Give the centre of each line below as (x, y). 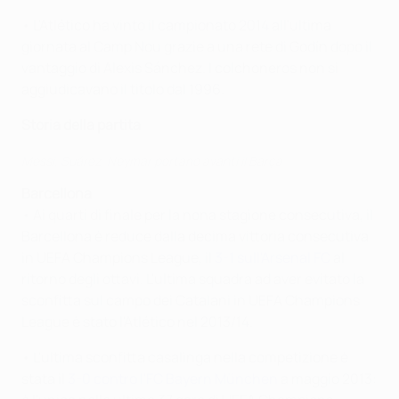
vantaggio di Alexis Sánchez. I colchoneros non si (180, 68)
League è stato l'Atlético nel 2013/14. (137, 322)
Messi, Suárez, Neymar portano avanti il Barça (152, 161)
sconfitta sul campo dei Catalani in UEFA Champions (191, 300)
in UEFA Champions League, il (118, 257)
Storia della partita (81, 125)
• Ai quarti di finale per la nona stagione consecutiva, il (197, 215)
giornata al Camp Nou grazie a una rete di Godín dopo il (197, 46)
